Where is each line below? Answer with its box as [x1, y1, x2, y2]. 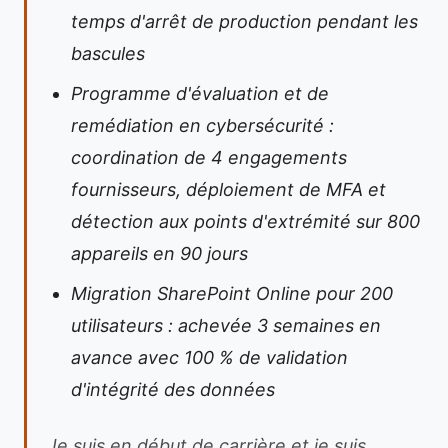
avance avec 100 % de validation [71, 347, 348, 368]
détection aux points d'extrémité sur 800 [71, 211, 420, 232]
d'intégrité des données [71, 379, 275, 400]
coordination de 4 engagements [71, 147, 347, 168]
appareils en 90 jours [71, 243, 248, 264]
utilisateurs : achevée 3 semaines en [71, 315, 381, 336]
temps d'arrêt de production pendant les [71, 11, 418, 32]
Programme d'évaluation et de [71, 83, 329, 104]
